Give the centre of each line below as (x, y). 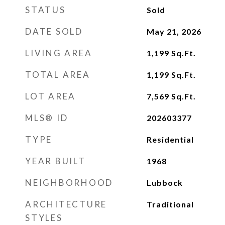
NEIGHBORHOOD (69, 183)
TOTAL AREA (58, 75)
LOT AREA (50, 96)
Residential (170, 139)
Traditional (170, 204)
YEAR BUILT (55, 161)
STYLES (44, 218)
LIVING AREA (59, 53)
